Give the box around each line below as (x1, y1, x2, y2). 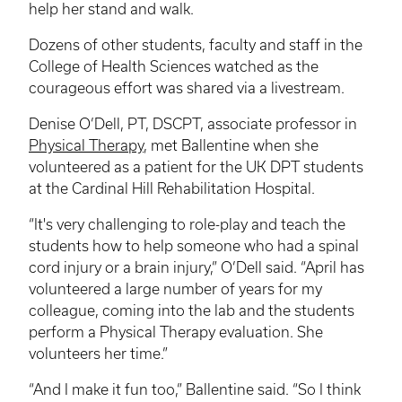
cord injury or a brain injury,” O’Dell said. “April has (29, 259, 364, 276)
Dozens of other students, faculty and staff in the (29, 37, 363, 54)
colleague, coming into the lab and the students (29, 302, 354, 319)
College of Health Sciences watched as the (29, 58, 319, 75)
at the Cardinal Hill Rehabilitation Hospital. (29, 180, 315, 197)
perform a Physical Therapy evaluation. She (29, 324, 323, 341)
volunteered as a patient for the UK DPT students (29, 159, 363, 176)
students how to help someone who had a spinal (29, 238, 359, 255)
